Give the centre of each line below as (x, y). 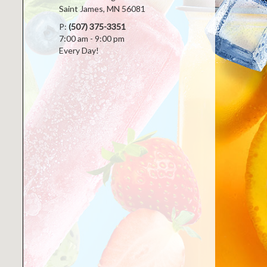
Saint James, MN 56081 (102, 9)
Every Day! (79, 50)
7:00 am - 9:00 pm (91, 38)
